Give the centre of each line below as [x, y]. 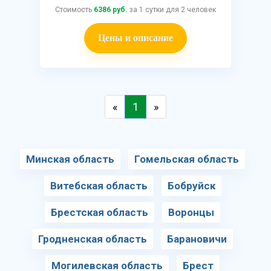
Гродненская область [93, 239]
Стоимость [74, 10]
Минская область [70, 159]
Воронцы [191, 212]
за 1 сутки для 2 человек [172, 10]
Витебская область [99, 186]
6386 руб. [111, 10]
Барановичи [197, 239]
